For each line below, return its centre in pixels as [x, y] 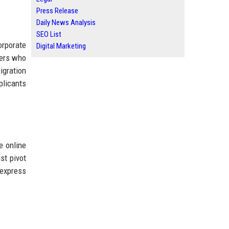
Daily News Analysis [66, 22]
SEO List [49, 34]
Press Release [57, 11]
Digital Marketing [61, 46]
